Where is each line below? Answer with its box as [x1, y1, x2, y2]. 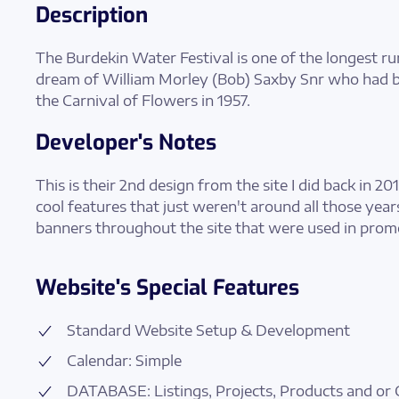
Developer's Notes [36, 127, 216, 157]
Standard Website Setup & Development [67, 321, 350, 339]
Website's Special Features [36, 273, 299, 302]
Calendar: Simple [67, 351, 182, 370]
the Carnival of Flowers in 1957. [36, 91, 250, 110]
